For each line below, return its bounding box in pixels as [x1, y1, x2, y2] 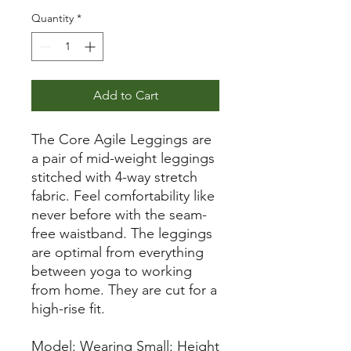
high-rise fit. [31, 299, 105, 317]
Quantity [31, 10, 74, 25]
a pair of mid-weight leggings [31, 149, 215, 167]
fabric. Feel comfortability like [31, 186, 215, 204]
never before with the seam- [31, 205, 207, 223]
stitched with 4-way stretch [31, 168, 197, 186]
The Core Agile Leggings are [31, 130, 212, 148]
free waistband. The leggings [31, 224, 212, 242]
